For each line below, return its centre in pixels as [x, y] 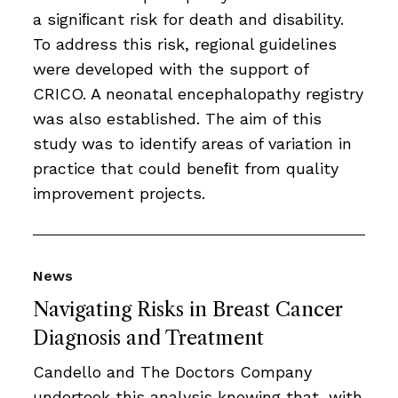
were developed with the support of [171, 69]
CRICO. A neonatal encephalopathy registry [198, 94]
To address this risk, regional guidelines [185, 44]
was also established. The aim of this [177, 119]
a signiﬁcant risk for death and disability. [188, 19]
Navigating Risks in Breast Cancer [188, 310]
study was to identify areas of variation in [192, 143]
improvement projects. [119, 193]
